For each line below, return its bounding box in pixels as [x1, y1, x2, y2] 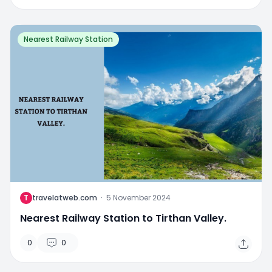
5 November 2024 [106, 192, 171, 203]
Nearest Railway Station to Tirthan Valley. [20, 211, 226, 225]
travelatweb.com [32, 192, 97, 203]
